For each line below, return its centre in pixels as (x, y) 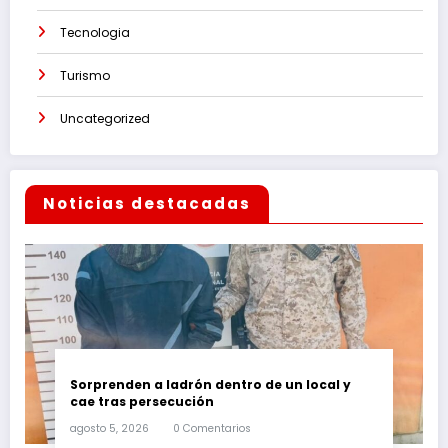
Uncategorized (105, 118)
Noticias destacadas (147, 203)
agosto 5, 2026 (109, 428)
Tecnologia (95, 32)
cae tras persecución (142, 401)
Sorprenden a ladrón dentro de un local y (210, 384)
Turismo (85, 75)
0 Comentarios (212, 428)
